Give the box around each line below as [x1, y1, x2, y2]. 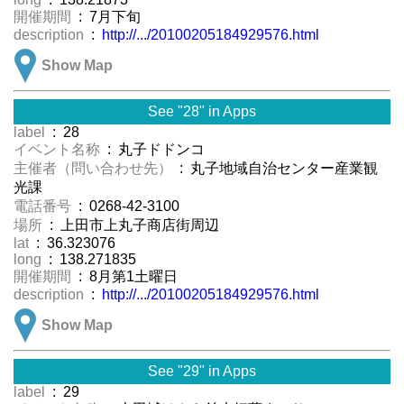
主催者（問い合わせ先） [14, 161, 176, 177]
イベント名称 [14, 142, 104, 158]
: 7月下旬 [75, 9, 141, 25]
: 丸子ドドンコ [104, 142, 205, 158]
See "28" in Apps [148, 104, 256, 120]
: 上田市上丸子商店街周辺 [46, 217, 219, 234]
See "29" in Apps [148, 363, 256, 380]
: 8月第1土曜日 [75, 269, 178, 285]
